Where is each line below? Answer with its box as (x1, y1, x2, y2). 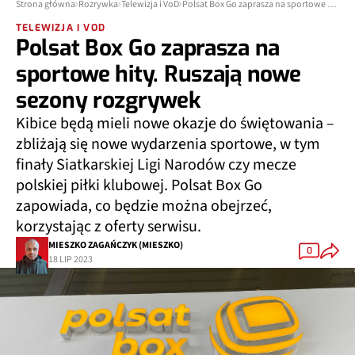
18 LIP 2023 (48, 252, 93, 266)
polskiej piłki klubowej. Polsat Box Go (16, 174, 262, 197)
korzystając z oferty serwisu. (16, 216, 201, 238)
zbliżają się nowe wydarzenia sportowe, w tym (16, 133, 320, 155)
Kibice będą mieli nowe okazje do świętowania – (16, 113, 334, 135)
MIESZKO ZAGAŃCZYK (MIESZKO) (48, 238, 183, 252)
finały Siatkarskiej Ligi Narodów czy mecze (16, 154, 296, 176)
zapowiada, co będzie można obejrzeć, (16, 195, 272, 217)
